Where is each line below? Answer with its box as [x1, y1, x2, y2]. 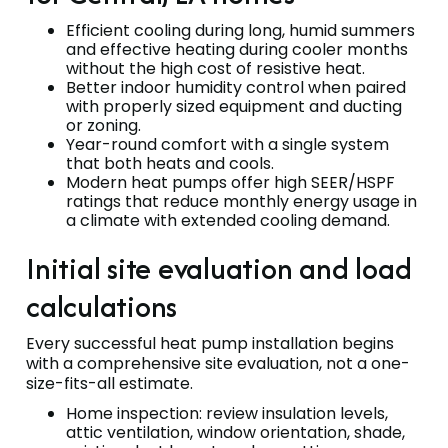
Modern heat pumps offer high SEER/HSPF [66, 170, 395, 194]
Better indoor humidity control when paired [66, 75, 406, 99]
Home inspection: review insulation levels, [66, 401, 388, 425]
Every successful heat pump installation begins [26, 331, 394, 355]
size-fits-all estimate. [26, 371, 193, 395]
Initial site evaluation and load [26, 246, 412, 290]
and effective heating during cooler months [66, 37, 408, 61]
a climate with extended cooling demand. [66, 208, 390, 232]
